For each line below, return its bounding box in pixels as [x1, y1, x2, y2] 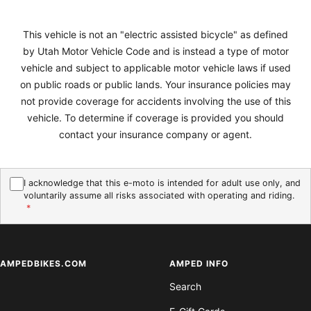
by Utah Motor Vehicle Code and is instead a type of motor [22, 44, 289, 57]
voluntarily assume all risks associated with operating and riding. [23, 190, 294, 201]
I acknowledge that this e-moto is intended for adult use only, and [23, 178, 301, 189]
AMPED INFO [169, 258, 228, 269]
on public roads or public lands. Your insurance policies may [20, 78, 291, 90]
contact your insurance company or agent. [59, 128, 252, 140]
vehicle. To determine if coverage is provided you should [27, 111, 284, 124]
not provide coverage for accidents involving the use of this [20, 94, 291, 107]
